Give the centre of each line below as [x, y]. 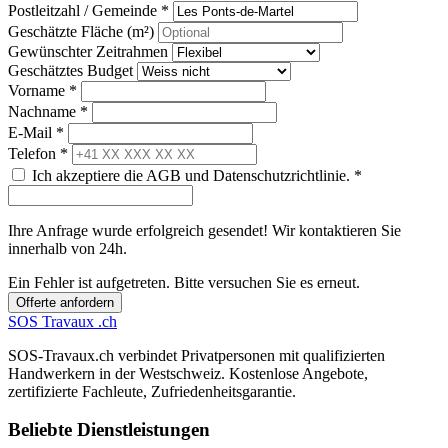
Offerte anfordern [65, 302]
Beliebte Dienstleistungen [109, 430]
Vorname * [42, 90]
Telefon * [38, 153]
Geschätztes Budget [70, 70]
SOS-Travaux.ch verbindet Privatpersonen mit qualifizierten [196, 355]
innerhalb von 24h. [67, 248]
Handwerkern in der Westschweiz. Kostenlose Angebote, [188, 373]
